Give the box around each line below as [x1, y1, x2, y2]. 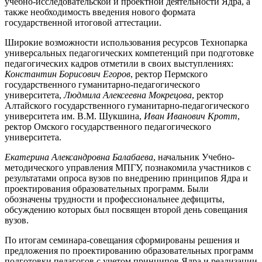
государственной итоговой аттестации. [5, 17, 161, 27]
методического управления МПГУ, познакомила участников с [5, 162, 251, 173]
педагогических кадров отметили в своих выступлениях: [5, 58, 233, 68]
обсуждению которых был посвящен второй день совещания [5, 204, 247, 215]
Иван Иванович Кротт [144, 111, 237, 121]
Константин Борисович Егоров [5, 68, 130, 79]
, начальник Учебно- [153, 151, 235, 162]
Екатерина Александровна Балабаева [5, 151, 153, 162]
